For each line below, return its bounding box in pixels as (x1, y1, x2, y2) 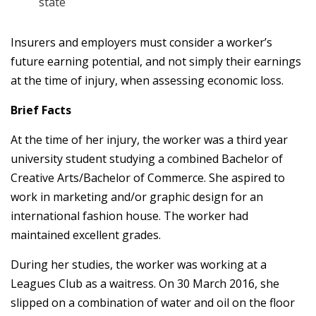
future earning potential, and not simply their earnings (11, 54, 301, 69)
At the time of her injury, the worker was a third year (11, 132, 288, 147)
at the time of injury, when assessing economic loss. (11, 73, 284, 88)
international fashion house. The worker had (11, 208, 248, 224)
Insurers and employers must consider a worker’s (11, 35, 272, 50)
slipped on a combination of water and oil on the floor (11, 295, 295, 310)
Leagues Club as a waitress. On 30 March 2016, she (11, 276, 279, 291)
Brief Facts (11, 102, 71, 118)
